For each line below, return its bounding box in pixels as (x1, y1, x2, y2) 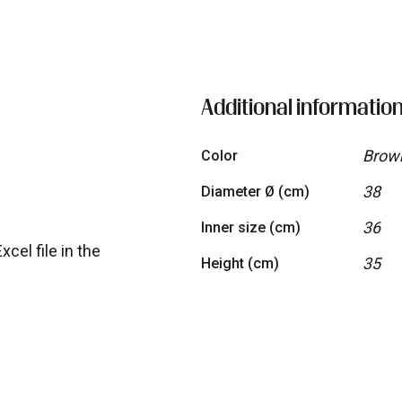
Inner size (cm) (201, 219, 301, 237)
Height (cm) (201, 255, 279, 273)
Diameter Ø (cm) (201, 183, 310, 201)
